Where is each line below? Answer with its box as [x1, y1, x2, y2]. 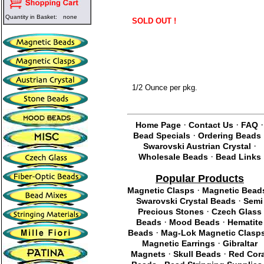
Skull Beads [173, 249, 222, 259]
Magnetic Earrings [141, 239, 215, 248]
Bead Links [215, 152, 261, 161]
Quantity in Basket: [5, 14, 57, 20]
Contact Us [189, 120, 234, 130]
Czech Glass [211, 207, 262, 216]
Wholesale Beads [138, 152, 208, 161]
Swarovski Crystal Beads [136, 196, 236, 206]
